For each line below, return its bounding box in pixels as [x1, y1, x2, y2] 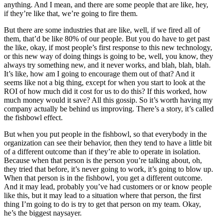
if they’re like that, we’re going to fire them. [4, 9, 138, 18]
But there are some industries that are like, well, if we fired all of [4, 26, 200, 35]
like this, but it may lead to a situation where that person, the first [4, 191, 201, 200]
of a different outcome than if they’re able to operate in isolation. [4, 147, 200, 156]
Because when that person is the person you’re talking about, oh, [4, 156, 202, 165]
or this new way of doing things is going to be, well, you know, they [4, 52, 213, 61]
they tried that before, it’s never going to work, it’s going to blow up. [4, 165, 213, 174]
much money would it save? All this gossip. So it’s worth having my [4, 96, 213, 105]
